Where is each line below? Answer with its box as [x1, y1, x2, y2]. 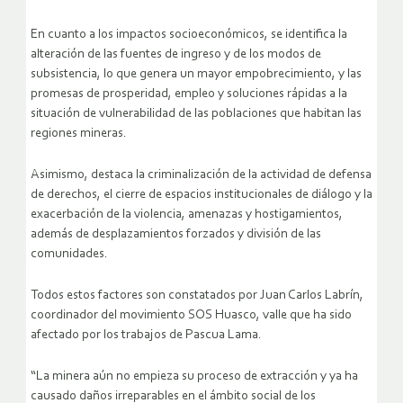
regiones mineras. [31, 127, 127, 141]
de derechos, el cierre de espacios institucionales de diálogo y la [31, 188, 372, 202]
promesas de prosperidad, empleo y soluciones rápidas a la [31, 87, 347, 102]
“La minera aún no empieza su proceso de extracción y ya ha [31, 370, 358, 384]
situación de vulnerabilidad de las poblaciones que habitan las [31, 107, 362, 121]
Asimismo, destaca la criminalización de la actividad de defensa [31, 168, 372, 183]
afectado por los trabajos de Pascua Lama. [31, 328, 262, 343]
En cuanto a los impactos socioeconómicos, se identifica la [31, 28, 347, 42]
